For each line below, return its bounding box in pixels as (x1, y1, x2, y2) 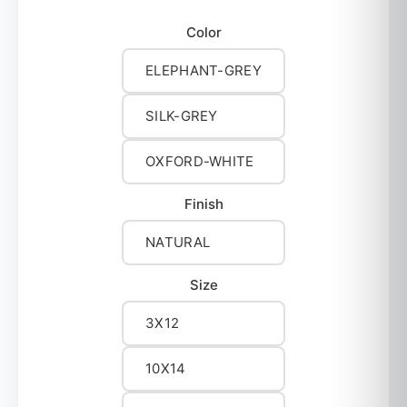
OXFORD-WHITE (145, 153, 255, 171)
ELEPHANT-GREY (145, 62, 262, 80)
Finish (184, 195, 223, 213)
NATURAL (145, 233, 211, 252)
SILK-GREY (145, 107, 218, 125)
